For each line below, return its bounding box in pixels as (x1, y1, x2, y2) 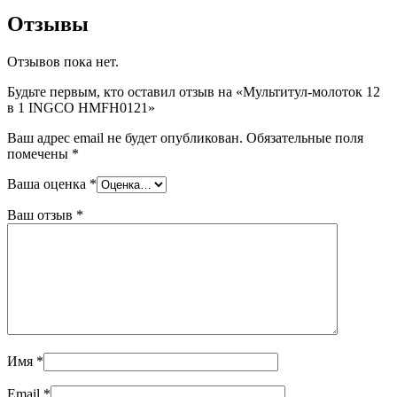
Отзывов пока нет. (7, 54, 119, 70)
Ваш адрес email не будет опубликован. (7, 130, 243, 146)
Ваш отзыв (7, 207, 76, 223)
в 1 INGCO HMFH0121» (7, 100, 155, 116)
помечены (7, 146, 72, 162)
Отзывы (7, 12, 89, 36)
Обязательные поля (246, 130, 363, 146)
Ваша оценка (7, 176, 90, 192)
